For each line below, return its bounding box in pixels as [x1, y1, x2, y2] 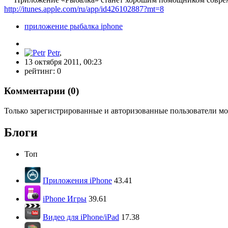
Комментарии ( [4, 85, 71, 97]
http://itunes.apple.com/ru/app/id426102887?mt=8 [4, 5, 164, 14]
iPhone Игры [43, 194, 87, 203]
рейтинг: [24, 67, 57, 76]
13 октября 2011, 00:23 [24, 58, 102, 67]
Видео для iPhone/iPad [43, 212, 119, 221]
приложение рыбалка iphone [24, 22, 123, 31]
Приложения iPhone [43, 176, 112, 185]
